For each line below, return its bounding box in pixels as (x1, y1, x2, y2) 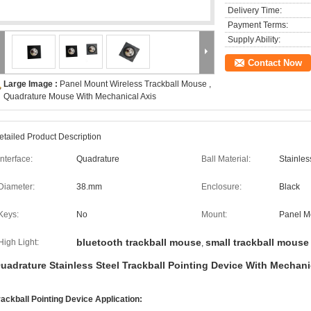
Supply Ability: (228, 35, 280, 44)
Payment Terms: (228, 20, 288, 30)
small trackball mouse (205, 237, 309, 248)
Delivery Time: (228, 6, 282, 15)
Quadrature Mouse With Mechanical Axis (3, 92, 156, 101)
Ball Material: (201, 154, 251, 164)
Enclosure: (201, 182, 242, 192)
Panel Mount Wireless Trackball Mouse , (60, 79, 211, 89)
